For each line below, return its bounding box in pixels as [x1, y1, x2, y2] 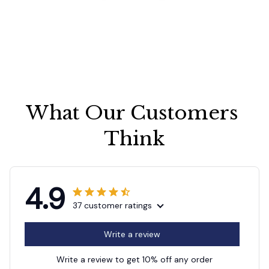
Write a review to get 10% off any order [56, 253, 213, 265]
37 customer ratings [73, 199, 152, 211]
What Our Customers [26, 100, 238, 125]
